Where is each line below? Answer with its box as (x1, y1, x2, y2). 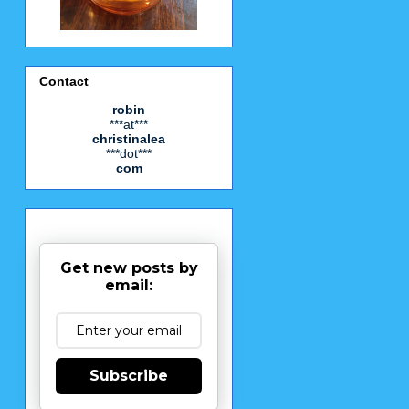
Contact (39, 73, 89, 89)
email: (105, 276, 152, 294)
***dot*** (106, 145, 152, 161)
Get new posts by (59, 258, 198, 277)
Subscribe (89, 366, 168, 384)
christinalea (92, 131, 165, 146)
